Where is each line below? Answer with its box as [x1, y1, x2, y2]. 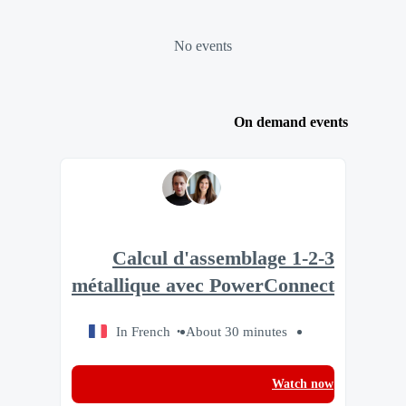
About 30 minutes [185, 323, 287, 339]
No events [174, 37, 232, 53]
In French [115, 323, 170, 339]
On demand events [234, 114, 348, 130]
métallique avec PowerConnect [72, 275, 334, 297]
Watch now [272, 376, 333, 391]
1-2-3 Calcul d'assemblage [112, 247, 286, 270]
